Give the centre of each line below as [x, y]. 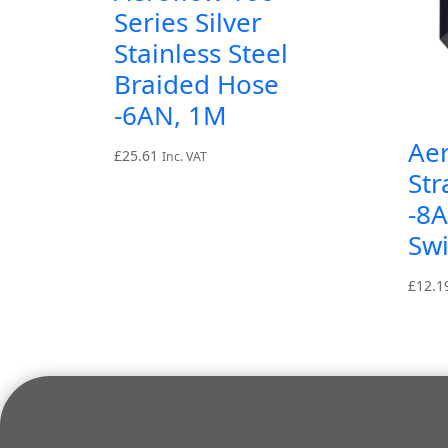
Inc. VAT [184, 157]
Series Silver [188, 22]
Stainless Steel [201, 53]
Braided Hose [196, 84]
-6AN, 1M [170, 115]
